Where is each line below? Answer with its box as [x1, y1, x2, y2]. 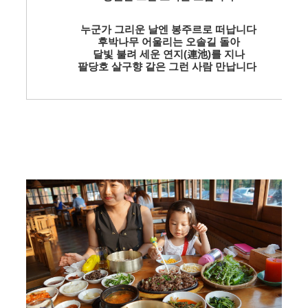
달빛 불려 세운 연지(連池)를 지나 [92, 48, 245, 60]
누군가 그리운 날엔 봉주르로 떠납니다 [80, 23, 256, 36]
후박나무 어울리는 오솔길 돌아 [97, 36, 240, 48]
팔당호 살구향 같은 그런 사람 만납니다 [78, 60, 256, 73]
